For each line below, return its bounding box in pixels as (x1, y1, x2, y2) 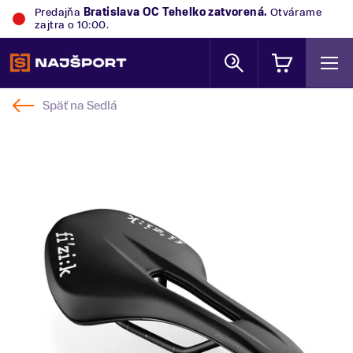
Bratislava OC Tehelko (83, 5, 206, 20)
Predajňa (35, 5, 84, 20)
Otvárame (267, 5, 322, 20)
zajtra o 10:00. (35, 17, 110, 32)
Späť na (43, 97, 87, 114)
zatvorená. (208, 5, 268, 20)
